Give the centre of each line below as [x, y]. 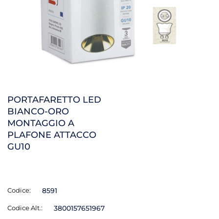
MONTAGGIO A [41, 123]
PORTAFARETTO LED [54, 100]
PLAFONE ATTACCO [52, 135]
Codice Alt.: [25, 208]
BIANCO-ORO [38, 111]
